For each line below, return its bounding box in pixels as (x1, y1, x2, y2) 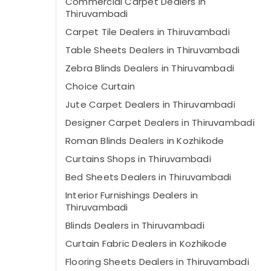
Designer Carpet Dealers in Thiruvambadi (65, 116, 255, 129)
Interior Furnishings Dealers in (65, 189, 198, 201)
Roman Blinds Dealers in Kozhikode (65, 134, 224, 147)
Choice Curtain (65, 80, 135, 93)
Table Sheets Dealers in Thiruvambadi (65, 44, 240, 56)
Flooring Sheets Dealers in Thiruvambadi (65, 255, 249, 268)
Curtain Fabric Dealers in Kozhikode (65, 237, 227, 250)
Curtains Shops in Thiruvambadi (65, 152, 211, 165)
